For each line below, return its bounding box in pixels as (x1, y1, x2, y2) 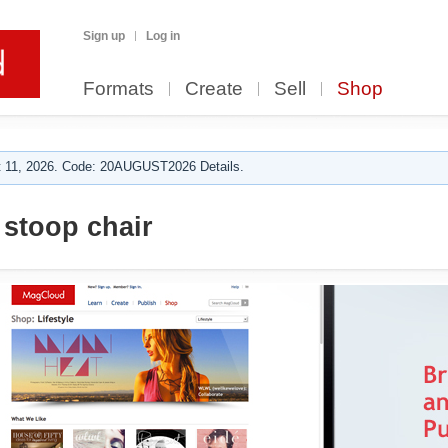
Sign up (83, 29, 125, 43)
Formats (83, 78, 154, 99)
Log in (146, 29, 180, 43)
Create (185, 78, 243, 99)
